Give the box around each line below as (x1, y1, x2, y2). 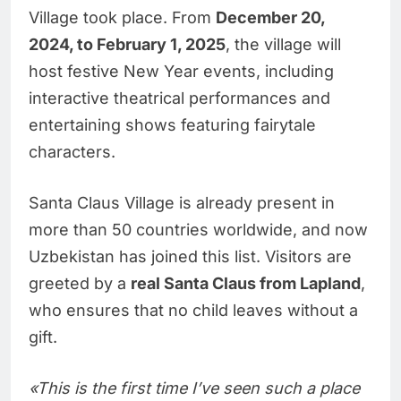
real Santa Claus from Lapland (131, 273, 361, 293)
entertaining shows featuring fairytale (29, 115, 316, 134)
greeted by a (29, 273, 131, 293)
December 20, (216, 7, 325, 27)
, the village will (226, 34, 341, 54)
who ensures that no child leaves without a (29, 300, 358, 320)
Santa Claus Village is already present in (29, 192, 335, 212)
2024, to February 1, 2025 (29, 34, 226, 54)
